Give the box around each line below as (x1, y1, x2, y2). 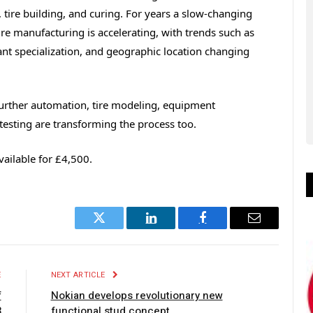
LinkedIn (150, 221, 196, 235)
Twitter (98, 221, 135, 235)
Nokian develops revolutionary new (50, 288, 223, 304)
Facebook (201, 221, 251, 235)
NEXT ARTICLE (50, 269, 108, 282)
